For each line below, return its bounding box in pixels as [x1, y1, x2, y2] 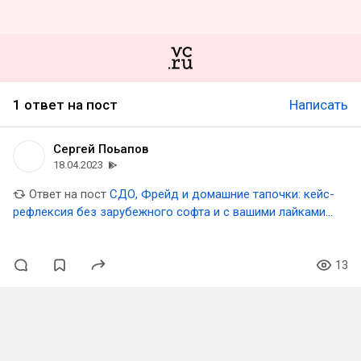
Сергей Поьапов [53, 142, 148, 156]
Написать [289, 97, 348, 113]
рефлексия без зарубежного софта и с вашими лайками [13, 205, 326, 219]
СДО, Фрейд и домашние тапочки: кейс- [110, 187, 334, 201]
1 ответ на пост [13, 97, 118, 113]
